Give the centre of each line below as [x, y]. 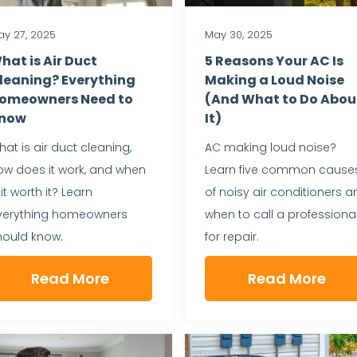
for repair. [232, 236]
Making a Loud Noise [275, 80]
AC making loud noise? [271, 147]
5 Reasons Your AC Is [274, 61]
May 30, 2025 [239, 34]
